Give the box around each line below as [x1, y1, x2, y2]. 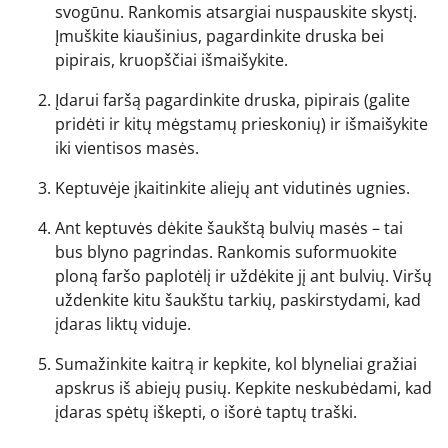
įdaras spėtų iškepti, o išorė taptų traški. [55, 400, 357, 423]
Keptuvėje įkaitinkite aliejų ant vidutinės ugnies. [55, 176, 410, 199]
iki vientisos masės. [55, 136, 199, 159]
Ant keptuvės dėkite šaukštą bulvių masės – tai [55, 216, 403, 239]
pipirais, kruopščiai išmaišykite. [55, 48, 288, 71]
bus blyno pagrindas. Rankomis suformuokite [55, 240, 397, 263]
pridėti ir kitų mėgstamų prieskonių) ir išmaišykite [55, 112, 428, 135]
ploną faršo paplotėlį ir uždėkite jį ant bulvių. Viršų [55, 264, 432, 287]
